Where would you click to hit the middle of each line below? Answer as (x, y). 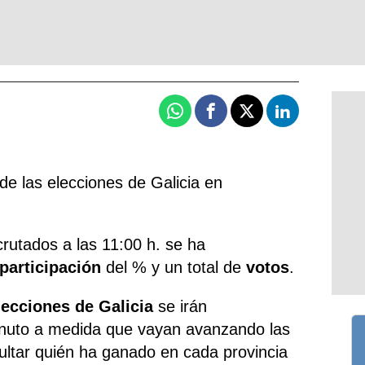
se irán (180, 306)
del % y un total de (174, 267)
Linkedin (311, 117)
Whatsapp (207, 117)
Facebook (242, 117)
